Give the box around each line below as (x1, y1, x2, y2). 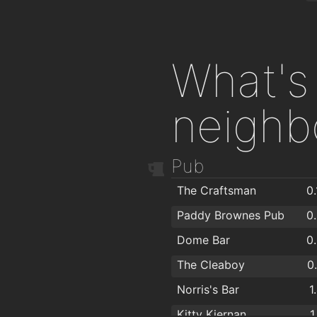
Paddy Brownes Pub (177, 208, 284, 223)
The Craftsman (177, 183, 256, 198)
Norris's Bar (177, 282, 239, 297)
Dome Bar (177, 233, 230, 248)
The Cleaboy (177, 258, 245, 272)
